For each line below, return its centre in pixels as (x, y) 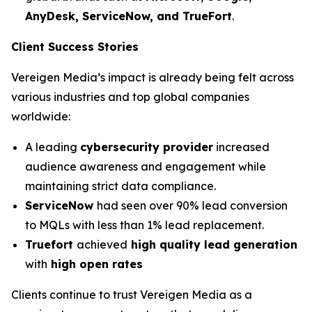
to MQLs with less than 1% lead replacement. (145, 225)
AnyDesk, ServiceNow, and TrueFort (128, 16)
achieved (102, 244)
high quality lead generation (212, 244)
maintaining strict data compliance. (120, 186)
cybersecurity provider (147, 147)
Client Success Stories (75, 47)
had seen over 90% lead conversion (192, 205)
